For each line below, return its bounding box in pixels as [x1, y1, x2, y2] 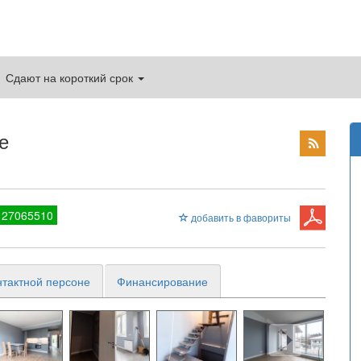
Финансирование [117, 273, 208, 289]
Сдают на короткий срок [6, 69, 136, 85]
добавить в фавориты [189, 210, 291, 224]
